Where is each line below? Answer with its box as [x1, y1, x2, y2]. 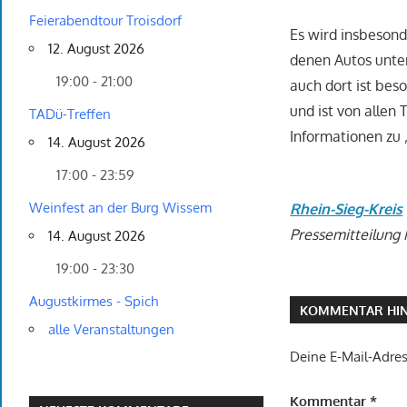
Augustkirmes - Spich [29, 293, 158, 311]
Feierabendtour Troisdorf [29, 12, 182, 30]
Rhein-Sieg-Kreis [290, 200, 403, 219]
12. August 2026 [48, 40, 144, 58]
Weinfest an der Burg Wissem [29, 199, 212, 217]
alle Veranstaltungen [48, 321, 174, 339]
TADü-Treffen [29, 105, 111, 124]
